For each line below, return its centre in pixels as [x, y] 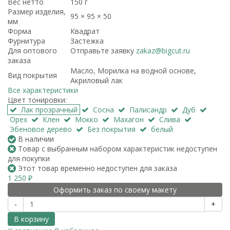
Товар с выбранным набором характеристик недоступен [117, 148]
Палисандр [148, 109]
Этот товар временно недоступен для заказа [97, 168]
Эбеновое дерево [41, 129]
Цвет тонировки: [37, 100]
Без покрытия [111, 129]
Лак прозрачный [49, 109]
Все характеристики [43, 90]
